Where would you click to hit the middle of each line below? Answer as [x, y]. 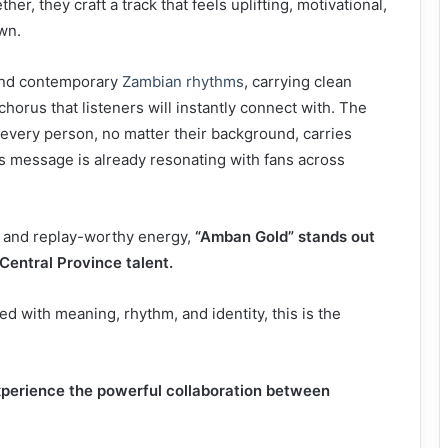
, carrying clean [298, 82]
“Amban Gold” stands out [285, 237]
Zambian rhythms [183, 82]
